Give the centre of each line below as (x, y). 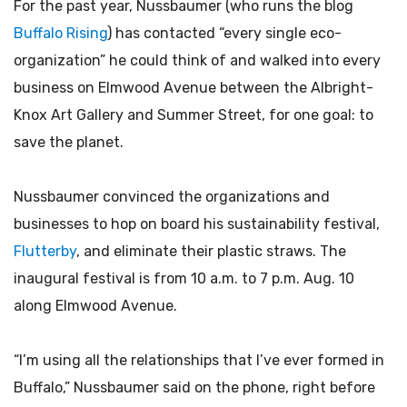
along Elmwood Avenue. (95, 306)
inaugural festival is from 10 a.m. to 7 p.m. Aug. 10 (184, 278)
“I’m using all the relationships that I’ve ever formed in (199, 360)
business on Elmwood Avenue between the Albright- (194, 88)
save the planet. (69, 142)
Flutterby (45, 251)
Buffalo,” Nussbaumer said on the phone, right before (194, 387)
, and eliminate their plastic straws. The (211, 251)
